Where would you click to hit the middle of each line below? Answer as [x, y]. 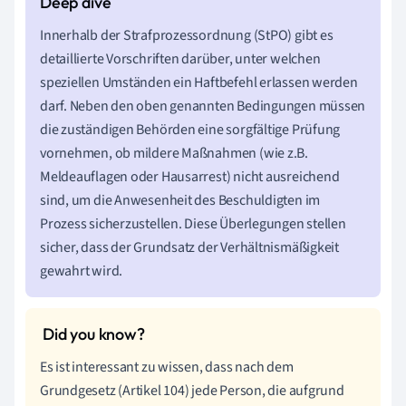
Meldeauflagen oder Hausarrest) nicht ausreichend [190, 176]
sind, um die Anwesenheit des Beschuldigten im [180, 200]
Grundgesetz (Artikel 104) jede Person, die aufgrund [192, 390]
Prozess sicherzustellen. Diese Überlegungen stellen [193, 223]
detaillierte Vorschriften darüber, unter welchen [180, 58]
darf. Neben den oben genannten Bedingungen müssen [203, 106]
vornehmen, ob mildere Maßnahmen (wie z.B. [174, 153]
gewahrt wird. [82, 271]
